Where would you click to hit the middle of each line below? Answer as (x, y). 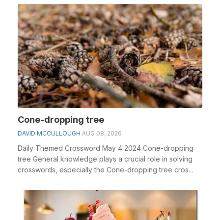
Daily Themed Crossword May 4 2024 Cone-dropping (106, 148)
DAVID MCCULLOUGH (49, 133)
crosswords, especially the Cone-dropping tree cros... (105, 169)
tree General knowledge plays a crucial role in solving (105, 159)
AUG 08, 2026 (102, 133)
